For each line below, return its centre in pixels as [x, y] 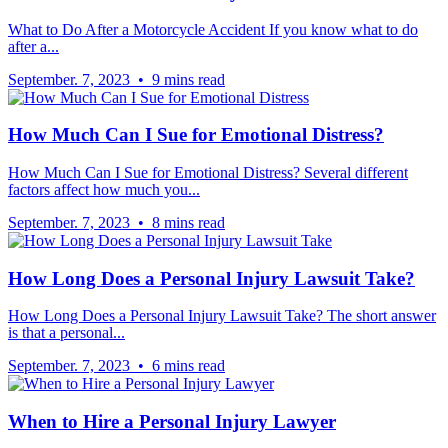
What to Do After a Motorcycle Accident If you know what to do [213, 29]
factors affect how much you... [104, 190]
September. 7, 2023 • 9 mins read [116, 79]
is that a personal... [66, 333]
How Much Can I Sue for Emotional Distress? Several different [208, 173]
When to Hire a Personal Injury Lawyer [172, 422]
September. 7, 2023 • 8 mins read [116, 223]
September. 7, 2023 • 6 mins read [116, 366]
